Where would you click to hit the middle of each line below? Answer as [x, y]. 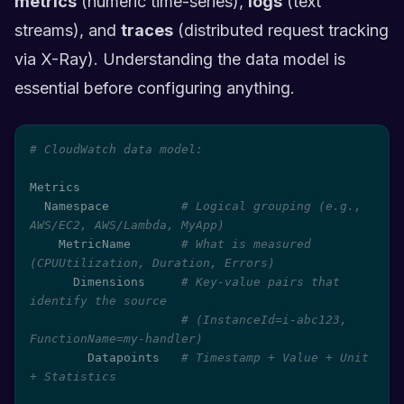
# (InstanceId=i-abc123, [264, 320]
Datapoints [134, 358]
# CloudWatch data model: [116, 149]
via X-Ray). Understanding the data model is [180, 59]
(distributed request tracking [281, 30]
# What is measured [246, 244]
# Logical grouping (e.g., [271, 206]
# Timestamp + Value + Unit [275, 358]
